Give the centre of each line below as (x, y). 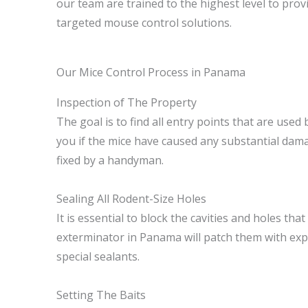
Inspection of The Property (126, 102)
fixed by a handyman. (110, 160)
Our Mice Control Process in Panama (151, 72)
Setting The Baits (101, 295)
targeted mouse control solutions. (144, 23)
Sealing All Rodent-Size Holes (131, 199)
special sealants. (98, 256)
